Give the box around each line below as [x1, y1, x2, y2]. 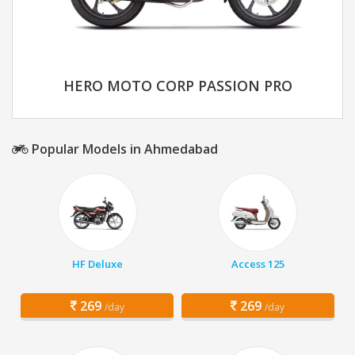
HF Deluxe [71, 257, 123, 272]
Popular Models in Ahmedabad [29, 140, 218, 158]
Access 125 [231, 257, 284, 272]
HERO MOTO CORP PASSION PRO [63, 76, 292, 96]
